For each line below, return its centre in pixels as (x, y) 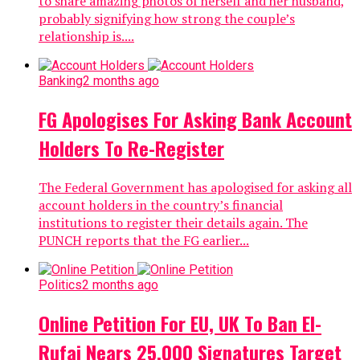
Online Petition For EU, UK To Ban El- (180, 323)
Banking (61, 80)
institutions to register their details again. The (173, 222)
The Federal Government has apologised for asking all (195, 187)
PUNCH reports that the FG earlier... (144, 240)
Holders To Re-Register (131, 147)
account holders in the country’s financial (161, 205)
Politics (60, 284)
